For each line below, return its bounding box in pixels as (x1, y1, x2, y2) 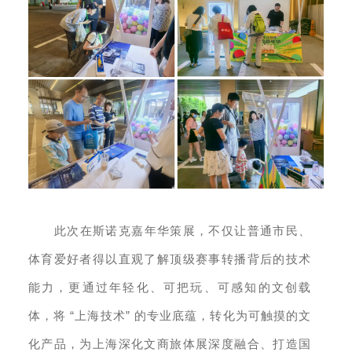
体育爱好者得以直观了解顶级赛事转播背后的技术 (27, 253, 312, 266)
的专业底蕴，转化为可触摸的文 (134, 310, 312, 323)
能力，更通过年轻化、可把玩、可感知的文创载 (27, 281, 312, 295)
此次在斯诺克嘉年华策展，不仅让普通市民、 (53, 225, 312, 238)
